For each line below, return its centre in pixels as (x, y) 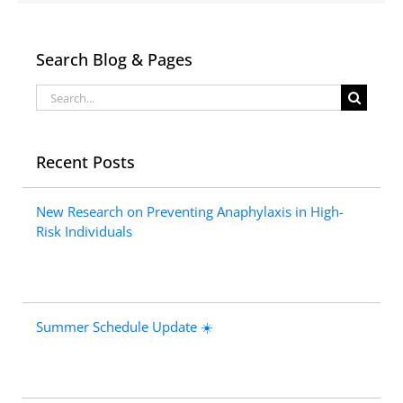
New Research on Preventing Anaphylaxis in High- (190, 211)
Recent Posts (85, 162)
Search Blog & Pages (114, 59)
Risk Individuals (84, 231)
